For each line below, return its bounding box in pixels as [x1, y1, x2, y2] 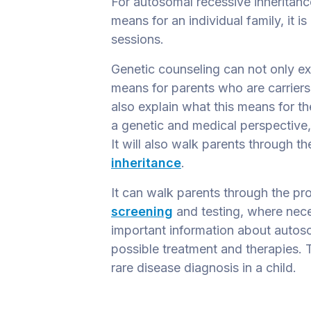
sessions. [111, 31, 167, 47]
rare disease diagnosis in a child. [111, 260, 300, 275]
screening [111, 203, 173, 219]
